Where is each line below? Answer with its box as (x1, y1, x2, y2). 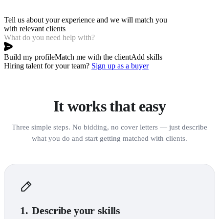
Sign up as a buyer (91, 61, 149, 70)
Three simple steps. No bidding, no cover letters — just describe (12, 123, 207, 131)
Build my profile (4, 52, 55, 61)
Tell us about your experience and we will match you (4, 15, 167, 24)
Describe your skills (29, 204, 120, 217)
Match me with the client (55, 52, 131, 61)
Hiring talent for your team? (4, 61, 91, 70)
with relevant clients (4, 24, 66, 33)
